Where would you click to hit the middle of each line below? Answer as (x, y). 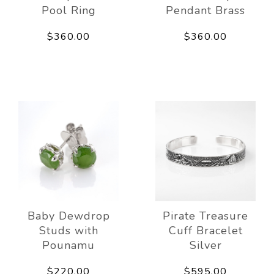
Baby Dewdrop (68, 216)
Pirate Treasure (206, 216)
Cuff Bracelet (206, 230)
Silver (206, 245)
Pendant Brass (206, 10)
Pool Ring (68, 10)
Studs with (68, 230)
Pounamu (68, 245)
